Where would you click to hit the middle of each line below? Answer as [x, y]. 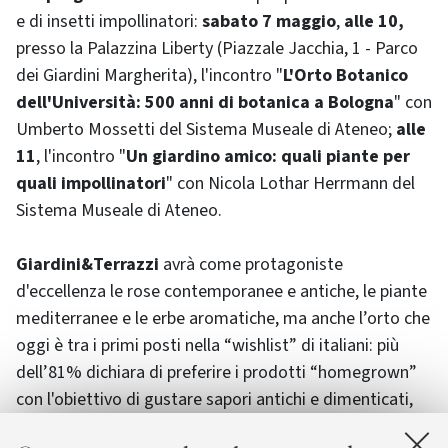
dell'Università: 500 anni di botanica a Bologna [205, 102]
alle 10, [374, 21]
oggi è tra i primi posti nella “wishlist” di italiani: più [207, 345]
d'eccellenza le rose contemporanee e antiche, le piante [221, 291]
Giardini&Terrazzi [87, 264]
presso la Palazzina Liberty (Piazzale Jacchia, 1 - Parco [217, 48]
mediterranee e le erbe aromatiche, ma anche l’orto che [223, 318]
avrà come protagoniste [251, 264]
